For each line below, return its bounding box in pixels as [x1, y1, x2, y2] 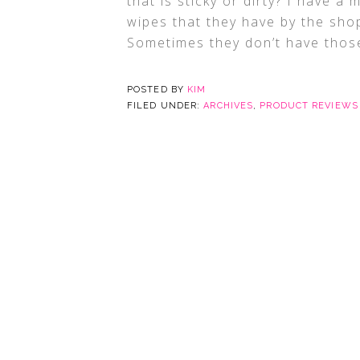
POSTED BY [127, 84, 187, 95]
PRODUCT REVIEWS [260, 100, 358, 111]
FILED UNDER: [127, 100, 204, 111]
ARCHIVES [203, 100, 254, 111]
